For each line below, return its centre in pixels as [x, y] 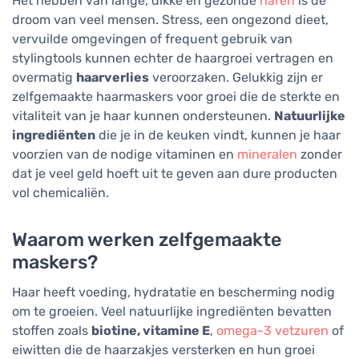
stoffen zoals [52, 330]
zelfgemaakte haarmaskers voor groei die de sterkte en [176, 96]
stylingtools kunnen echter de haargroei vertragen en [173, 58]
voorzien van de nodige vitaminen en [125, 154]
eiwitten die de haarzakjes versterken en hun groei [163, 349]
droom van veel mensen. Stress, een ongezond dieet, [170, 19]
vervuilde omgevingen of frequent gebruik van [152, 38]
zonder [320, 154]
